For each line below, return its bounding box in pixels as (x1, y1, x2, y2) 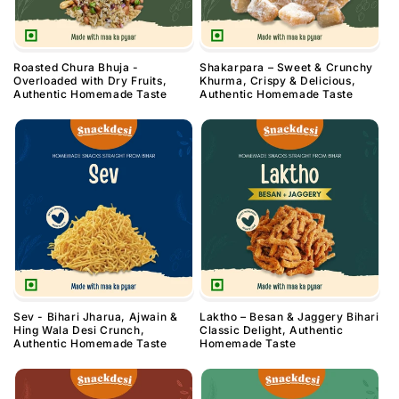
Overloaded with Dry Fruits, (13, 74, 167, 88)
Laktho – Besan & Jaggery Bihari (199, 310, 379, 324)
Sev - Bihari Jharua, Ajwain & (13, 310, 178, 324)
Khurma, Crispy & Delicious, (199, 74, 356, 88)
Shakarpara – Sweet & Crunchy (199, 61, 373, 75)
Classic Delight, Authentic (199, 323, 344, 338)
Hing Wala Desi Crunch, (13, 323, 145, 338)
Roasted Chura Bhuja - (13, 61, 139, 75)
